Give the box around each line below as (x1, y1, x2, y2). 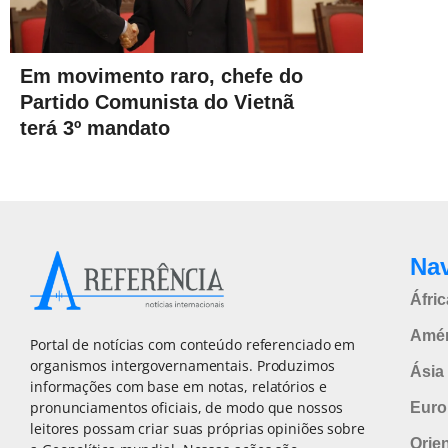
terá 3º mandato (20, 117, 170, 140)
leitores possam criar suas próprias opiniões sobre (30, 418, 365, 438)
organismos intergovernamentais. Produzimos (30, 355, 335, 375)
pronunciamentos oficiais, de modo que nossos (30, 397, 343, 417)
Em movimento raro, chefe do (20, 65, 303, 88)
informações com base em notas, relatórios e (30, 376, 327, 396)
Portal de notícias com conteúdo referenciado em (30, 334, 356, 354)
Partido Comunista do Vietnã (20, 91, 294, 114)
